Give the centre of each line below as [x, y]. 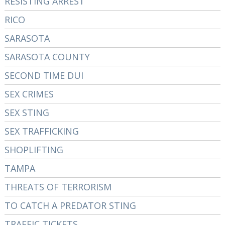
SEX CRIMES [29, 94]
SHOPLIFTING [34, 150]
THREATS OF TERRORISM [58, 187]
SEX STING [27, 113]
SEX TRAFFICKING [41, 131]
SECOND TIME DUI [44, 75]
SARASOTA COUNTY [47, 57]
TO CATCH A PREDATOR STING [70, 205]
